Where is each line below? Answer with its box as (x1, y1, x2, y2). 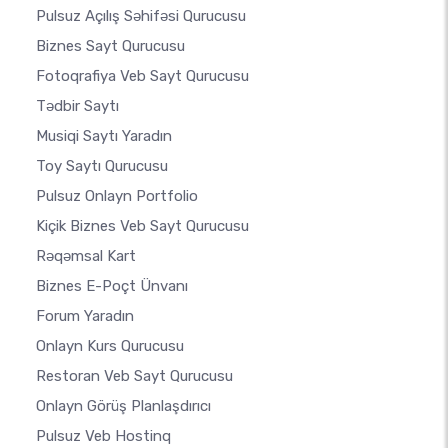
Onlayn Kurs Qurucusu (36, 337, 184, 355)
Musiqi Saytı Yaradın (36, 127, 172, 145)
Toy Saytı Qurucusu (36, 157, 168, 175)
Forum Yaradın (36, 307, 134, 325)
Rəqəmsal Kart (36, 247, 136, 265)
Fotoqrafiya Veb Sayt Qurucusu (36, 67, 249, 85)
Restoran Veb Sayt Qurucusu (36, 367, 233, 385)
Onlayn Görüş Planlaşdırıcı (36, 397, 211, 415)
